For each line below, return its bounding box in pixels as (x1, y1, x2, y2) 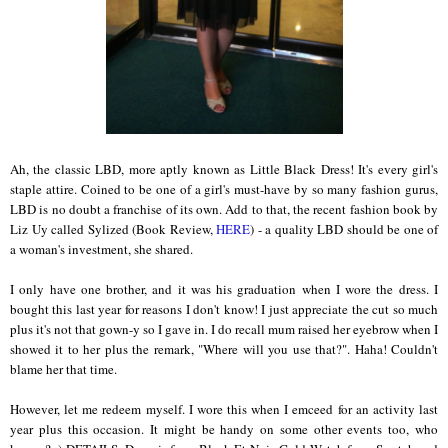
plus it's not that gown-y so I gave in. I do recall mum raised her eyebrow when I (10, 320, 438, 339)
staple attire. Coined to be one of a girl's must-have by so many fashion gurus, (10, 180, 438, 199)
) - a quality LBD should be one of (250, 220, 438, 239)
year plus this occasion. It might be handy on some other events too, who (10, 420, 438, 439)
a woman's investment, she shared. (10, 240, 193, 259)
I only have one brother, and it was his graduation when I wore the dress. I (10, 280, 438, 299)
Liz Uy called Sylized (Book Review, (10, 220, 216, 239)
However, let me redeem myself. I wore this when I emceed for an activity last (10, 400, 438, 419)
